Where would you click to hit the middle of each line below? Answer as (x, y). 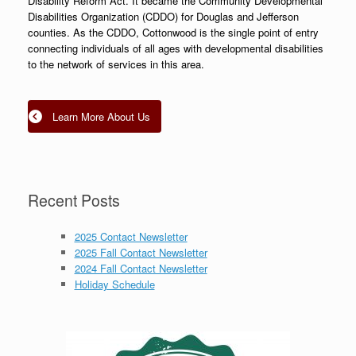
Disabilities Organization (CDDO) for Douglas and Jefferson (163, 17)
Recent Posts (74, 201)
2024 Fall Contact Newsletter (141, 268)
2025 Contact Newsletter (131, 236)
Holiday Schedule (114, 284)
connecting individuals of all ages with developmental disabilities (176, 48)
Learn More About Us (101, 117)
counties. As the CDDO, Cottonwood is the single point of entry (173, 33)
